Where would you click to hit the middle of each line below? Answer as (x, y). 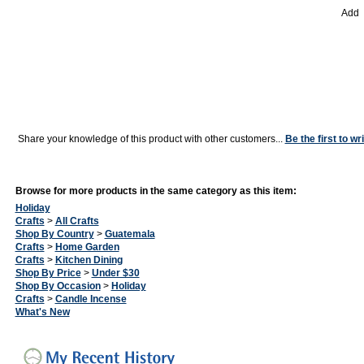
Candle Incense (91, 299)
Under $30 (115, 273)
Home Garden (87, 247)
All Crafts (77, 221)
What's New (42, 312)
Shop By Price (48, 273)
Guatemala (130, 234)
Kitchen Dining (89, 260)
